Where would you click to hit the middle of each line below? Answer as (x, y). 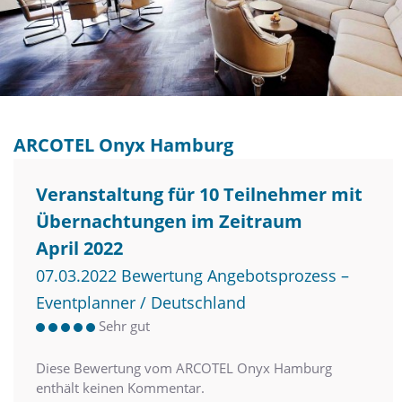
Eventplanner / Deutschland (141, 303)
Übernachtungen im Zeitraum (169, 222)
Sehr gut (124, 326)
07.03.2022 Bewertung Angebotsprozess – (192, 276)
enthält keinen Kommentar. (120, 388)
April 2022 (79, 249)
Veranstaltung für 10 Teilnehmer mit (199, 195)
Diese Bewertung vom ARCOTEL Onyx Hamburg (184, 368)
